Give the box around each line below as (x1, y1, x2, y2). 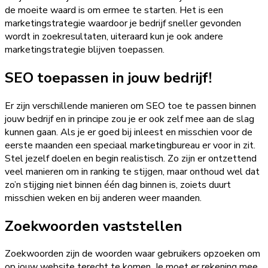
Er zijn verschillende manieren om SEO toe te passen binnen (5, 99, 256, 112)
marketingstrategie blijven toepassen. (5, 42, 165, 56)
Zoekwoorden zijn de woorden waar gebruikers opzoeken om (5, 247, 260, 261)
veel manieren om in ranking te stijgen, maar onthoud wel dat (5, 165, 260, 178)
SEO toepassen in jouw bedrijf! (5, 68, 212, 87)
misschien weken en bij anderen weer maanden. (5, 191, 202, 205)
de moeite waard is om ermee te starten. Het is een (5, 3, 223, 17)
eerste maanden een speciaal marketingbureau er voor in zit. (5, 138, 255, 152)
